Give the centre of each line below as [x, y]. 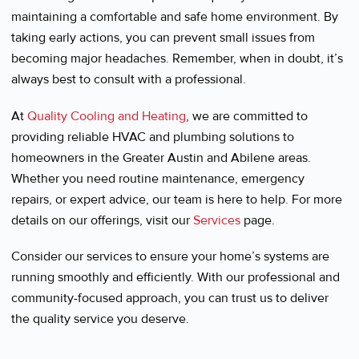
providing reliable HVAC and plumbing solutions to [153, 137]
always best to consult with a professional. [129, 80]
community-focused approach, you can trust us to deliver [170, 298]
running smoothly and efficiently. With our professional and [175, 277]
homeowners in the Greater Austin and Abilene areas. [161, 157]
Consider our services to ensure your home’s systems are [170, 256]
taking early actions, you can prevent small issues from [163, 38]
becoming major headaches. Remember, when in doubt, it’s [177, 59]
